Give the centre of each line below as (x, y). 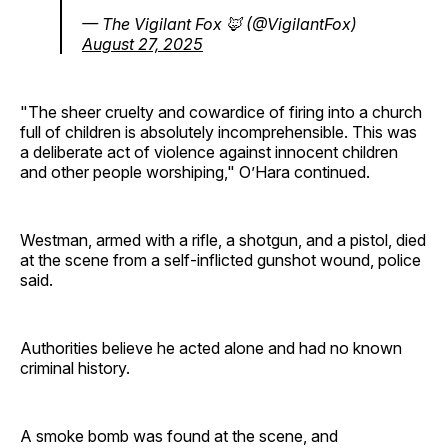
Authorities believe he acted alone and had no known (211, 348)
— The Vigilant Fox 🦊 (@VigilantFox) (219, 24)
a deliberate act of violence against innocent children (209, 152)
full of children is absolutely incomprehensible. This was (218, 132)
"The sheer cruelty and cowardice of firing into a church (221, 112)
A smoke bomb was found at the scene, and (179, 436)
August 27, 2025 (142, 44)
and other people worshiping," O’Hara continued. (195, 172)
